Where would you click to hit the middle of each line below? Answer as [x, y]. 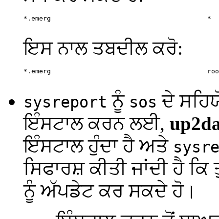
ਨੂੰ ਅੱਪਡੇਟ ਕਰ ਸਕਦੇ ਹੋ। [110, 191]
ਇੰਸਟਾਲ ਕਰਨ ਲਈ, [97, 124]
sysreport [65, 102]
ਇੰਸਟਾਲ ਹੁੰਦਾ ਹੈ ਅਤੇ [98, 146]
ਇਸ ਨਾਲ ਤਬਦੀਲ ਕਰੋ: [103, 48]
